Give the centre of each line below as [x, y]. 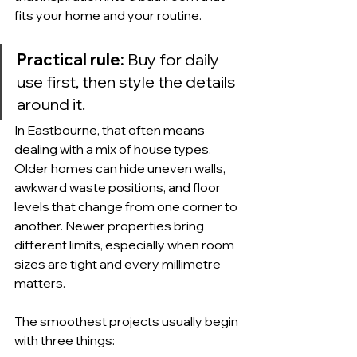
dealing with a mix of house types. [114, 149]
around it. [51, 104]
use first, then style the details [127, 82]
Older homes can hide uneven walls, [121, 168]
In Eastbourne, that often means [111, 130]
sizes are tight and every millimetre [119, 264]
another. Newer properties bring [110, 226]
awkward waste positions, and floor [119, 187]
